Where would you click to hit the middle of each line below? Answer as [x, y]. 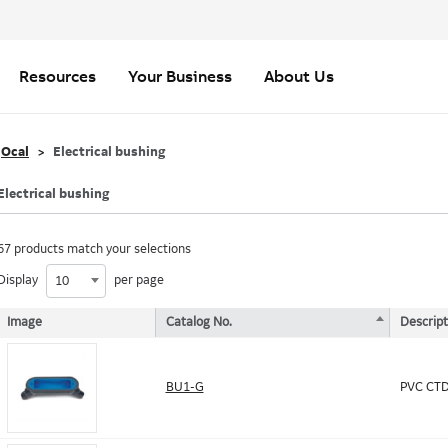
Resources [57, 76]
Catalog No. [198, 322]
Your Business [180, 76]
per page [137, 280]
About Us [299, 76]
